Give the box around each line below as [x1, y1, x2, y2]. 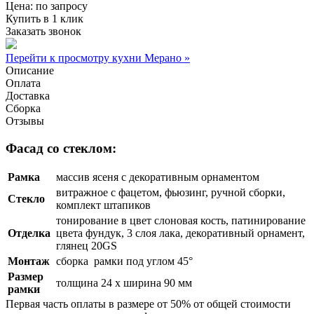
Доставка [6, 89, 50, 102]
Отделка [8, 227, 53, 240]
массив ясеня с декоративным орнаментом [56, 171, 259, 184]
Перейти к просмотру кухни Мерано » [6, 51, 190, 64]
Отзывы [6, 114, 44, 127]
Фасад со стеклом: [6, 140, 116, 156]
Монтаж [8, 255, 50, 268]
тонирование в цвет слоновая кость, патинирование [56, 214, 306, 227]
